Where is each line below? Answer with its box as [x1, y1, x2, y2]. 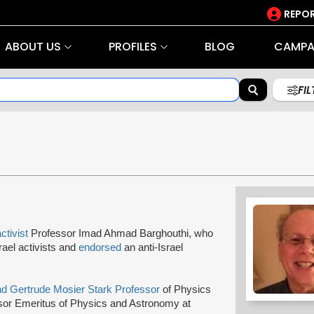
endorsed [78, 241, 121, 253]
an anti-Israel [121, 241, 183, 253]
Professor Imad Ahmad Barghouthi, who [31, 227, 213, 239]
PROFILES [108, 39, 157, 55]
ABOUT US [4, 39, 61, 55]
